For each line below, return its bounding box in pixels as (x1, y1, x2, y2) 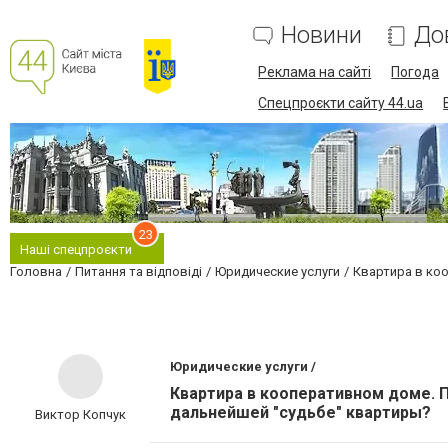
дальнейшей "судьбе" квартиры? (170, 403, 431, 422)
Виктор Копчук (34, 407, 126, 422)
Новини (281, 21, 363, 49)
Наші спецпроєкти (20, 242, 132, 257)
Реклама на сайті (258, 64, 372, 80)
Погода (391, 64, 440, 80)
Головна (10, 264, 62, 279)
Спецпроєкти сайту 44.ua (258, 95, 424, 111)
